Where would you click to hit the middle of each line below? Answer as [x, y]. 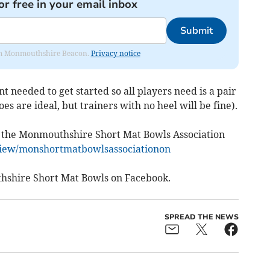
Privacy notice [115, 54]
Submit [196, 31]
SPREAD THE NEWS [201, 217]
